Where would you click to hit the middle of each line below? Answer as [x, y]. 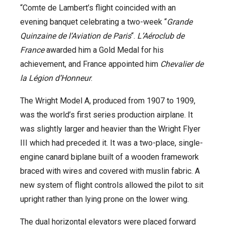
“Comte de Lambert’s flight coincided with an [98, 8]
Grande [180, 22]
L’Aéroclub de [161, 36]
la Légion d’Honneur [55, 78]
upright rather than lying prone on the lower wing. [104, 199]
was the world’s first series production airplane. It [106, 115]
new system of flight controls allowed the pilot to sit [112, 185]
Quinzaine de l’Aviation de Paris [76, 36]
